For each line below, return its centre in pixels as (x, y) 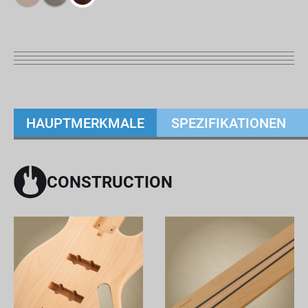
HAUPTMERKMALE (85, 123)
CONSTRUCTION (110, 182)
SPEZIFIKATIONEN (228, 123)
